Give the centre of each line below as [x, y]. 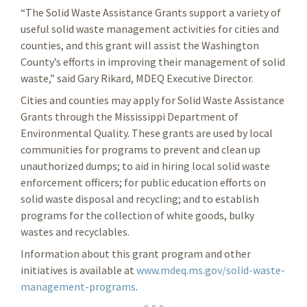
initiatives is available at [78, 270]
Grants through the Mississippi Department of [130, 116]
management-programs [78, 286]
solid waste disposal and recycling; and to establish [140, 198]
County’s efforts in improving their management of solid [153, 61]
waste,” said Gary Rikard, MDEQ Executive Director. [137, 78]
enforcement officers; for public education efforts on [143, 182]
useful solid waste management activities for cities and [150, 28]
